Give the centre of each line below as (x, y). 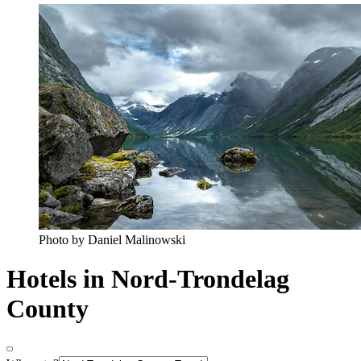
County (48, 309)
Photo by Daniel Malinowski (112, 239)
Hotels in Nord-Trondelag (148, 279)
